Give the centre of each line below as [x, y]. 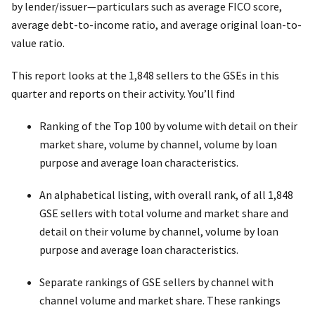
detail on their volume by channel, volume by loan [159, 231]
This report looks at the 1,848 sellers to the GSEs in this [145, 75]
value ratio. [38, 43]
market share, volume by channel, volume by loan [158, 144]
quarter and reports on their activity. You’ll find [123, 93]
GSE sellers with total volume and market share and [164, 213]
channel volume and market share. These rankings [160, 300]
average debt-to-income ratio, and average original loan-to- [156, 24]
